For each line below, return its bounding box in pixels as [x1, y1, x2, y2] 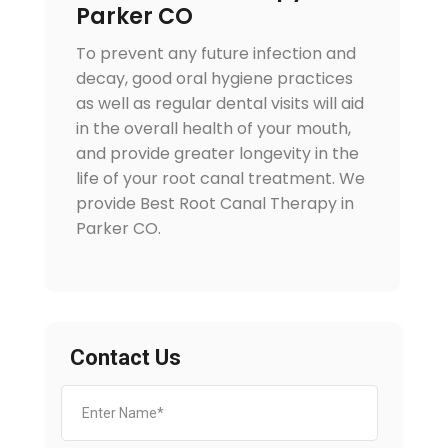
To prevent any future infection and [75, 42, 356, 66]
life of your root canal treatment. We [75, 167, 365, 191]
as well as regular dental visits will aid [75, 92, 364, 116]
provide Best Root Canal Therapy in [75, 192, 354, 216]
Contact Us [69, 345, 181, 371]
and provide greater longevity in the [75, 142, 359, 166]
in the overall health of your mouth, [75, 117, 351, 141]
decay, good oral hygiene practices [75, 67, 353, 91]
